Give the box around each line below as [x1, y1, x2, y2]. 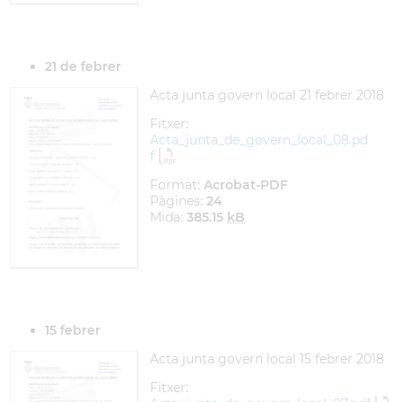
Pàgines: [150, 193, 206, 209]
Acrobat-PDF [204, 177, 288, 193]
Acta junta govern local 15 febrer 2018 [150, 351, 384, 367]
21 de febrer [45, 58, 121, 74]
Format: [150, 177, 204, 193]
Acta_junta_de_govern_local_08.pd [150, 132, 368, 148]
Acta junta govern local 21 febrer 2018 [150, 87, 384, 103]
